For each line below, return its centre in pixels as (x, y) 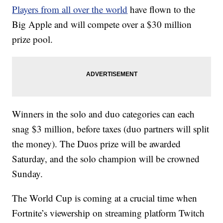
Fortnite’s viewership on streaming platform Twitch (109, 213)
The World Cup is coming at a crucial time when (105, 198)
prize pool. (33, 39)
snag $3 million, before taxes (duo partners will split (111, 129)
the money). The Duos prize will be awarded (97, 144)
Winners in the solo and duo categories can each (104, 114)
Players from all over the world (70, 9)
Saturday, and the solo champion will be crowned (106, 159)
